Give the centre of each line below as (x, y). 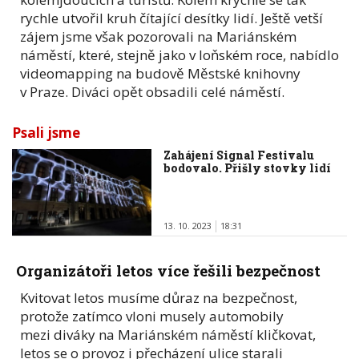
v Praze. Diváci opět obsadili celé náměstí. (152, 91)
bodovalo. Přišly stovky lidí (248, 167)
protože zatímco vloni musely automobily (152, 316)
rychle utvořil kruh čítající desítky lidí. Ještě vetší (171, 18)
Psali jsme (46, 132)
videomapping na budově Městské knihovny (160, 73)
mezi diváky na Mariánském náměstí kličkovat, (168, 334)
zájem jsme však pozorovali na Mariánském (158, 36)
